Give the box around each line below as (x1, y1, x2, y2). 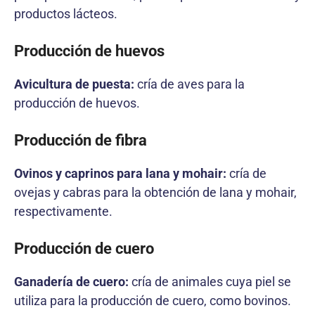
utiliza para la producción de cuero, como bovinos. (14, 292, 291, 308)
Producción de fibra (14, 131, 147, 149)
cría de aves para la (134, 76, 245, 91)
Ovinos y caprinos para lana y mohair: (14, 165, 226, 181)
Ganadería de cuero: (14, 274, 129, 289)
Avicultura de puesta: (14, 76, 134, 91)
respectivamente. (14, 203, 112, 219)
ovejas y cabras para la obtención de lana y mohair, (14, 184, 297, 200)
